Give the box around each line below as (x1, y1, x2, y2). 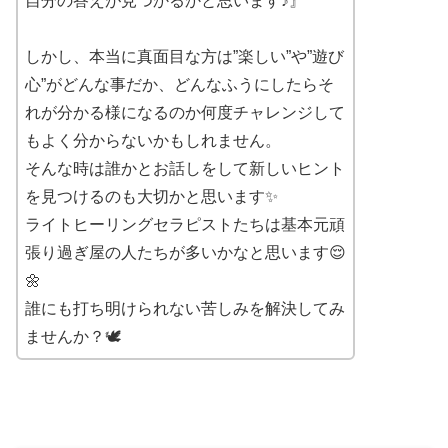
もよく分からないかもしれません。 (25, 131, 281, 149)
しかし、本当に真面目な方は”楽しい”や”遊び (25, 47, 344, 65)
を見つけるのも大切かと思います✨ (25, 187, 278, 205)
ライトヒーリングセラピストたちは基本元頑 (25, 215, 345, 233)
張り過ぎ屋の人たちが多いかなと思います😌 (25, 243, 346, 261)
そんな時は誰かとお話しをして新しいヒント (25, 159, 345, 177)
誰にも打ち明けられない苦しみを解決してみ (25, 299, 345, 317)
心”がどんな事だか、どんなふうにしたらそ (25, 75, 334, 93)
